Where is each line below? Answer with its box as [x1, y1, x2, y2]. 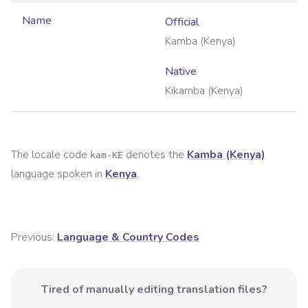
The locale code [11, 147, 90, 163]
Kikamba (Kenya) [165, 83, 243, 99]
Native [165, 64, 197, 80]
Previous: [11, 230, 54, 245]
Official [165, 14, 199, 30]
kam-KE [90, 150, 123, 161]
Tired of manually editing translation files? [41, 282, 267, 298]
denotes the [123, 147, 184, 163]
